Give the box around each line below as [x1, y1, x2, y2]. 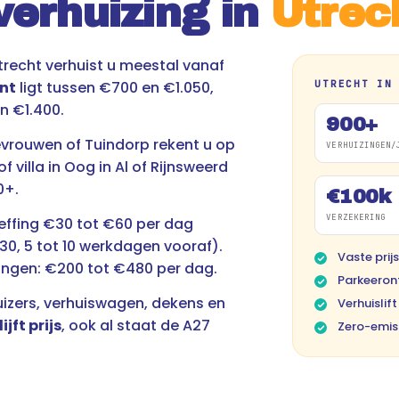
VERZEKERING [326, 212, 387, 223]
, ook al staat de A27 [61, 315, 210, 336]
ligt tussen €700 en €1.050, [16, 77, 214, 98]
